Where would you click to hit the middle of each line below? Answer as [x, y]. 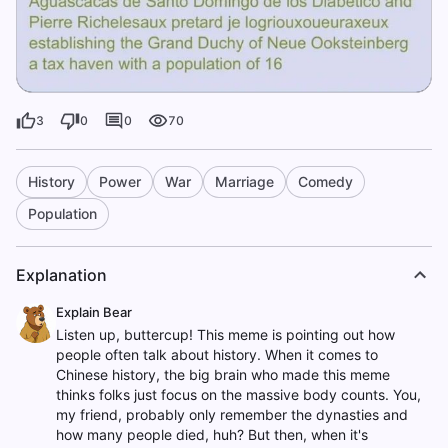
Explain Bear [94, 312]
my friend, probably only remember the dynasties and [232, 415]
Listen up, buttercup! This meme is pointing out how [225, 335]
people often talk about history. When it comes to [217, 355]
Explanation [61, 275]
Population [62, 214]
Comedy [325, 182]
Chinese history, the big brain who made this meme [223, 375]
